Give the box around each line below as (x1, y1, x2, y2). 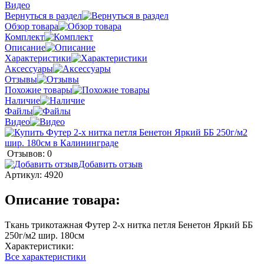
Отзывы (5, 74, 37, 84)
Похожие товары (5, 84, 72, 95)
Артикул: (5, 169, 44, 180)
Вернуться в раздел (5, 10, 82, 21)
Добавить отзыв (78, 159, 143, 169)
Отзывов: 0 (7, 148, 52, 159)
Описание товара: (5, 192, 120, 207)
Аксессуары (5, 63, 53, 74)
